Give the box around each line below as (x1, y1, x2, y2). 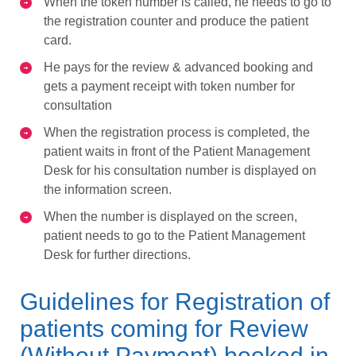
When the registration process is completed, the (44, 125, 310, 139)
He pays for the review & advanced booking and (44, 60, 313, 74)
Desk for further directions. (44, 247, 191, 261)
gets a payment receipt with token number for (44, 79, 295, 93)
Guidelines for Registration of (20, 288, 330, 315)
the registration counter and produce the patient (44, 14, 308, 28)
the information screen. (44, 182, 172, 196)
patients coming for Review (20, 315, 308, 342)
